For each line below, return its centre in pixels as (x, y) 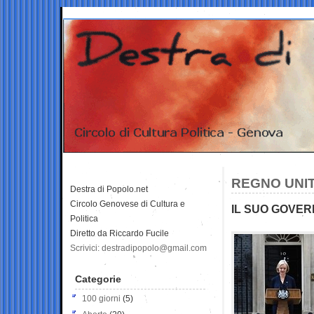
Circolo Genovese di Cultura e (128, 204)
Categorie (98, 279)
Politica (84, 218)
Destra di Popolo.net (109, 189)
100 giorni (101, 298)
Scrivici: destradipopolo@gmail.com (138, 248)
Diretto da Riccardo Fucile (120, 233)
